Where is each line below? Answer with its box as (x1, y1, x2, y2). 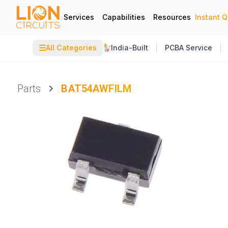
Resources (153, 12, 191, 21)
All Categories (46, 43, 97, 52)
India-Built (111, 43, 148, 52)
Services (64, 12, 94, 21)
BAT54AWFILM (61, 82, 132, 95)
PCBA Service (165, 43, 212, 52)
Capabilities (102, 12, 145, 21)
